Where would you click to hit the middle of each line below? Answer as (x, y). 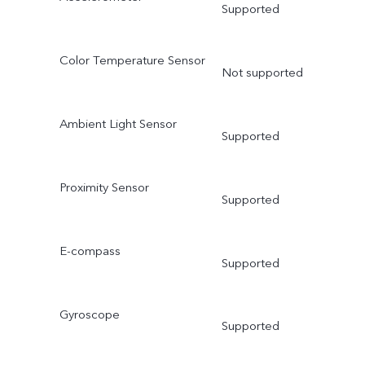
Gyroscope (89, 314)
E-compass (90, 251)
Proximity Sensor (104, 187)
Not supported (262, 73)
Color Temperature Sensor (132, 61)
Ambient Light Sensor (118, 123)
